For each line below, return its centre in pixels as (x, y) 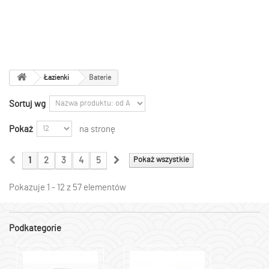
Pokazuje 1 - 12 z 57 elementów (68, 188)
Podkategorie (35, 228)
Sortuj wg (27, 104)
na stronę (97, 129)
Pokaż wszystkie (161, 160)
